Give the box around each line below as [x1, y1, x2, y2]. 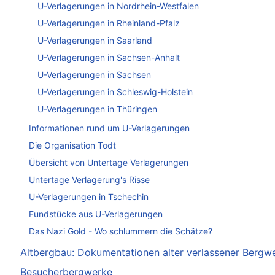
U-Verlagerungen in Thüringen [37, 103, 157, 114]
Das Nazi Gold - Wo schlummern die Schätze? [29, 226, 212, 237]
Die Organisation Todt [29, 140, 116, 151]
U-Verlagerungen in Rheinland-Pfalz [37, 17, 180, 28]
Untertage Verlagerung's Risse [29, 174, 150, 185]
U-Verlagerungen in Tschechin [29, 192, 149, 203]
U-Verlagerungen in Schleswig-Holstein [37, 86, 193, 97]
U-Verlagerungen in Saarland [37, 34, 152, 45]
